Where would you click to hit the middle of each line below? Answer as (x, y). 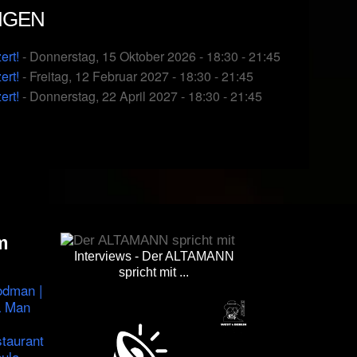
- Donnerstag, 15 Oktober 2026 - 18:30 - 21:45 (150, 57)
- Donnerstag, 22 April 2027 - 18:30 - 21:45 (141, 96)
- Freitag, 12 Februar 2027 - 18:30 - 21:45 (137, 76)
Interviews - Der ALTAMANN (154, 257)
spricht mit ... (154, 273)
